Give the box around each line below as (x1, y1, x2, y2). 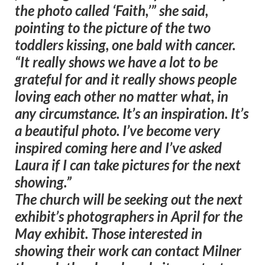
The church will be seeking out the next (15, 190, 243, 208)
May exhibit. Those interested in (15, 225, 202, 243)
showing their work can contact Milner (15, 242, 241, 260)
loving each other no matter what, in (15, 88, 228, 105)
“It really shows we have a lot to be (15, 53, 218, 71)
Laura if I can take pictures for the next (15, 156, 241, 174)
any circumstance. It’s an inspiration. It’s (15, 105, 248, 122)
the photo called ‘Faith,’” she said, (15, 2, 208, 20)
